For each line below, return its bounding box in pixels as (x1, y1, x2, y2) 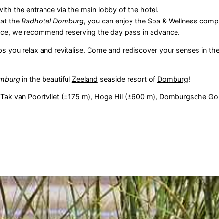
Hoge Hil (94, 92, 123, 101)
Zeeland (71, 74, 98, 83)
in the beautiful (20, 74, 72, 83)
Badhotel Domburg (21, 16, 84, 25)
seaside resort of (97, 74, 157, 83)
